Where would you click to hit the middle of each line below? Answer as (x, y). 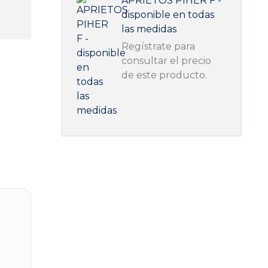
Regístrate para (159, 46)
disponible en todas (168, 15)
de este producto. (165, 75)
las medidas (149, 29)
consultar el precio (167, 61)
